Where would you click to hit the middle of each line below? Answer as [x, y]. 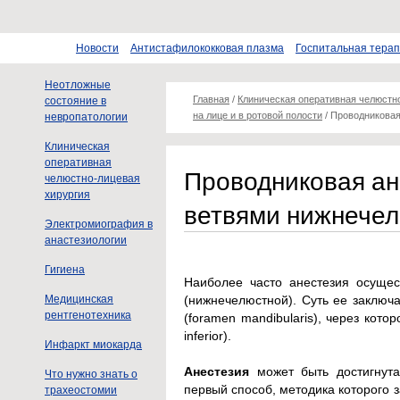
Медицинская [79, 299]
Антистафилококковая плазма [207, 48]
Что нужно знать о [91, 374]
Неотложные [78, 85]
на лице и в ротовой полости [258, 115]
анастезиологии [86, 240]
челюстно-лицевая [92, 179]
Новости [97, 48]
